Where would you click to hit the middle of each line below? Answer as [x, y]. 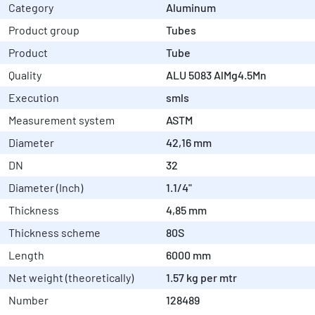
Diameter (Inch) [46, 188]
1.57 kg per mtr [201, 278]
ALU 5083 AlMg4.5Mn [216, 75]
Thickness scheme [54, 233]
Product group [44, 30]
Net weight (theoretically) [71, 278]
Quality [25, 75]
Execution [34, 98]
